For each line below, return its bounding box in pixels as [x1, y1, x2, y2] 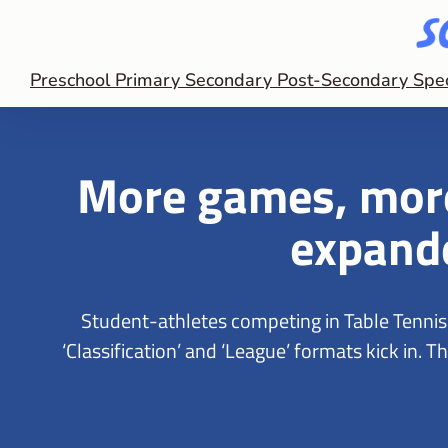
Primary [115, 67, 185, 92]
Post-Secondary [277, 67, 413, 92]
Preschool [30, 67, 115, 92]
